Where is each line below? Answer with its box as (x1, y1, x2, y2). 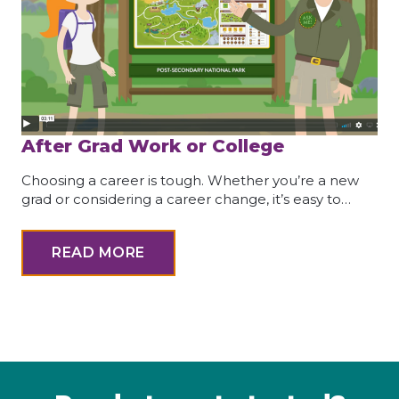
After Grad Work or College (21, 134, 284, 157)
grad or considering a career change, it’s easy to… (21, 190, 351, 208)
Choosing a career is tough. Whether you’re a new (21, 171, 359, 189)
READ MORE (52, 243, 145, 261)
